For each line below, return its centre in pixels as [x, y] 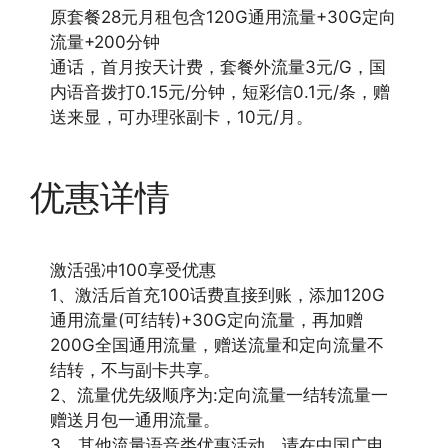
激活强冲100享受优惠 [133, 269]
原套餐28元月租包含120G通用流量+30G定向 [223, 17]
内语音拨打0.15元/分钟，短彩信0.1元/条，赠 [220, 92]
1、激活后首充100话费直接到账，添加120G [217, 294]
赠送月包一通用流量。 [135, 419]
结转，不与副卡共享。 [135, 369]
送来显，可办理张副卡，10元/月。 [181, 117]
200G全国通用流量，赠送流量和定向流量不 [217, 344]
